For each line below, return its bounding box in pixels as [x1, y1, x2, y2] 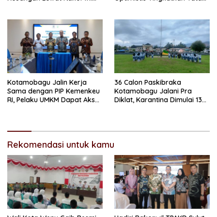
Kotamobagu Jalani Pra [114, 86, 192, 95]
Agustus [114, 104, 140, 113]
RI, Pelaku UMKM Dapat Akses [7, 95, 102, 104]
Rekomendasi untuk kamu [7, 139, 114, 150]
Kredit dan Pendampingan [7, 104, 92, 113]
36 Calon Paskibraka [114, 77, 181, 87]
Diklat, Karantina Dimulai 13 [114, 95, 202, 104]
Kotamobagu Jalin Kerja [7, 77, 87, 87]
